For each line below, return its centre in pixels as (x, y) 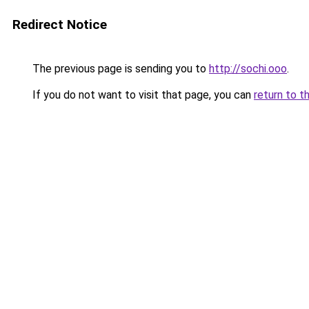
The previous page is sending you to (119, 69)
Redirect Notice (60, 24)
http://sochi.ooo (248, 69)
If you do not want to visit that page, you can (142, 95)
